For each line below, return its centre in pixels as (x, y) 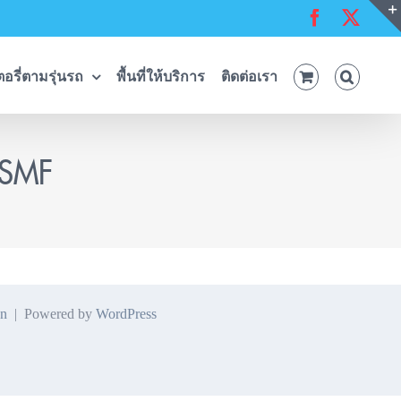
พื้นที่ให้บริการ (160, 77)
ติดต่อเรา (249, 77)
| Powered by (51, 314)
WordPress (126, 314)
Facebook (358, 17)
